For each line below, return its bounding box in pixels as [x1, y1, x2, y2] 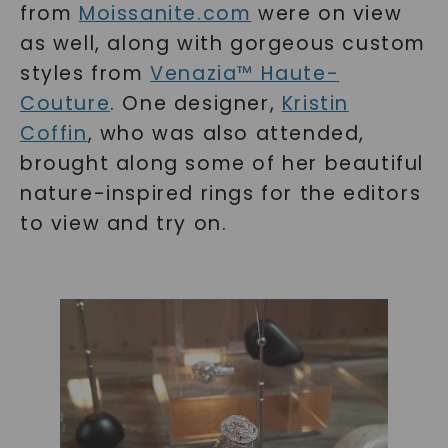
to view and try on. [19, 209, 228, 237]
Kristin [281, 89, 349, 117]
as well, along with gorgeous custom [19, 29, 426, 57]
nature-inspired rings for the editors [19, 179, 422, 207]
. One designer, [110, 89, 282, 117]
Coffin [19, 119, 88, 147]
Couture [19, 89, 111, 117]
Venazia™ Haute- [150, 59, 340, 87]
